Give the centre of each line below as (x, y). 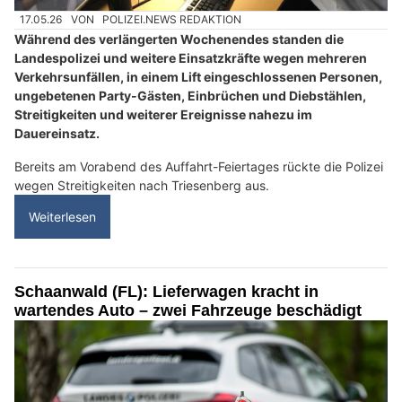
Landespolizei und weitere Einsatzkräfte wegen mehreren (191, 57)
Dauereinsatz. (57, 133)
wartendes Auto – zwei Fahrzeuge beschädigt (188, 310)
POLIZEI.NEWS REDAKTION (172, 20)
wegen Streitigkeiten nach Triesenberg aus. (142, 185)
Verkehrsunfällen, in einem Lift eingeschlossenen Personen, (198, 76)
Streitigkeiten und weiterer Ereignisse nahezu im (163, 114)
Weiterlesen (62, 216)
